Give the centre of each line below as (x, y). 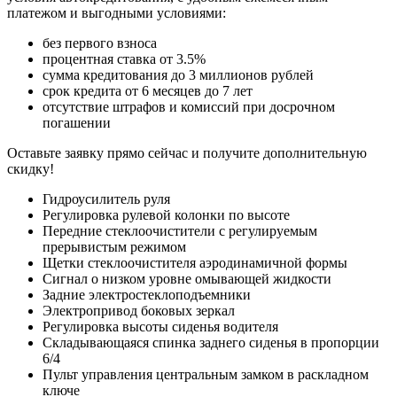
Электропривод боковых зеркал (139, 311)
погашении (77, 123)
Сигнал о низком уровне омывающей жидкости (187, 279)
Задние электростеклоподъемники (147, 295)
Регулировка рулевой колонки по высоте (166, 215)
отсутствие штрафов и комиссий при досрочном (189, 107)
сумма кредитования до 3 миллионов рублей (178, 75)
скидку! (31, 169)
